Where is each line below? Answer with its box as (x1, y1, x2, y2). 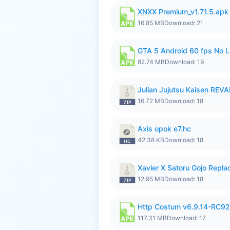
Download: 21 (164, 19, 203, 27)
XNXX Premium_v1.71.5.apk (138, 7, 228, 16)
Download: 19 (165, 58, 204, 66)
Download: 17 (167, 214, 206, 222)
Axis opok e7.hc (138, 124, 191, 133)
